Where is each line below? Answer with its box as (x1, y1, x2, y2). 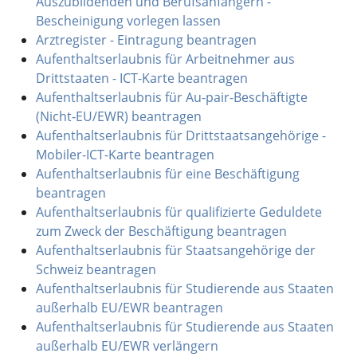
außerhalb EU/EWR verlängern (35, 336, 218, 355)
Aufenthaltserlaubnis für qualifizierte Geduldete (35, 202, 322, 221)
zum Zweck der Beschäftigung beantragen (35, 222, 287, 240)
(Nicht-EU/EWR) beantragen (35, 107, 202, 125)
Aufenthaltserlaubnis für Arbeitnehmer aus (35, 49, 295, 68)
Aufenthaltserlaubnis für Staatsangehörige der (35, 241, 316, 259)
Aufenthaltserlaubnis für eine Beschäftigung (35, 164, 300, 182)
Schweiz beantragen (35, 260, 156, 278)
